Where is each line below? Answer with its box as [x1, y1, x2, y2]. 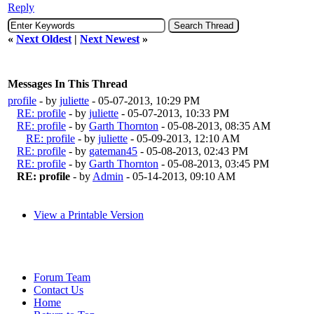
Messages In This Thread [8, 77, 128, 90]
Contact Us [34, 283, 83, 296]
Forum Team [34, 271, 90, 283]
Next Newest [80, 32, 139, 45]
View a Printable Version [34, 208, 144, 221]
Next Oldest [16, 32, 71, 45]
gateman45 [89, 144, 137, 157]
